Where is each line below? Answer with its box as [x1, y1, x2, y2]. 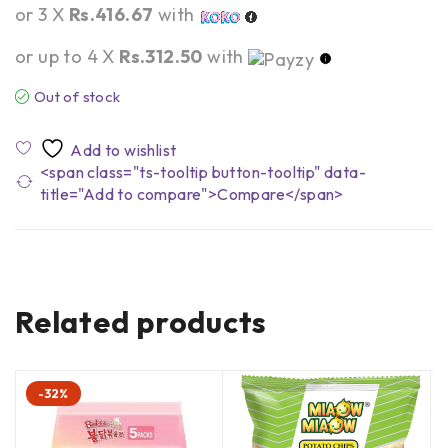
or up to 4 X [15, 45, 120, 69]
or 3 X [15, 3, 69, 27]
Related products [15, 303, 267, 342]
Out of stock [33, 87, 121, 107]
